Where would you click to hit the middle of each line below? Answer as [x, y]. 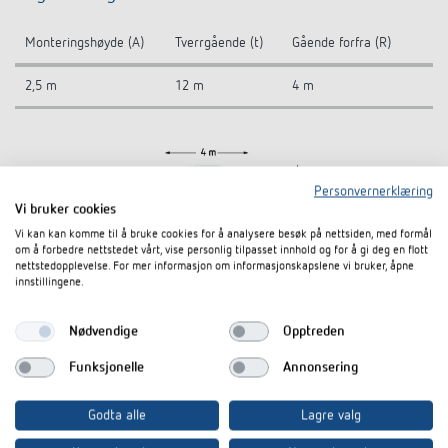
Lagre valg [331, 415]
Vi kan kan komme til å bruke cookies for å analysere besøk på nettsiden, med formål [223, 234]
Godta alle [117, 415]
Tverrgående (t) [219, 43]
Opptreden [313, 331]
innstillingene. [49, 282]
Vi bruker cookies [65, 209]
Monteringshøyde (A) [84, 43]
